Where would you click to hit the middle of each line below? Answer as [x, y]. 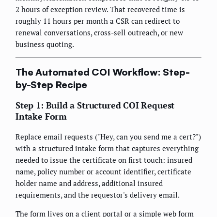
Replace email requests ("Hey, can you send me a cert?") [108, 137]
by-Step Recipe [52, 85]
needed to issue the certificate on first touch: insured [104, 160]
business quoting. [45, 44]
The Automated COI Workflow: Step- [103, 72]
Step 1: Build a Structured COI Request [95, 105]
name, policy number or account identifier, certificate [103, 172]
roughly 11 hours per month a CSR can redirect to [98, 21]
